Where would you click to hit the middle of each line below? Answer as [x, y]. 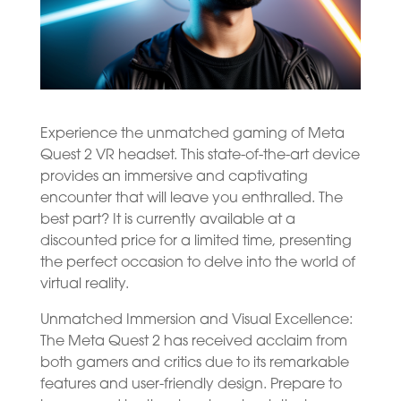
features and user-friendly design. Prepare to [191, 384]
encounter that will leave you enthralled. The [191, 198]
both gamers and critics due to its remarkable [194, 363]
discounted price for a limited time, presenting [196, 241]
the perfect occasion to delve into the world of [197, 263]
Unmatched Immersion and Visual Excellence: [196, 320]
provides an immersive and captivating [174, 177]
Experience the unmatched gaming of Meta [192, 134]
